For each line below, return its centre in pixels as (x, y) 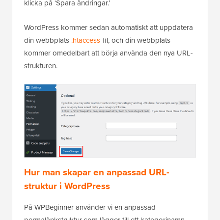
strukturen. (41, 66)
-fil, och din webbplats (135, 40)
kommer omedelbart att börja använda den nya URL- (109, 53)
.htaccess (86, 40)
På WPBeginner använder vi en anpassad (90, 207)
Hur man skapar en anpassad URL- (97, 172)
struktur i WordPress (67, 186)
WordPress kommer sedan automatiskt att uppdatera (109, 27)
